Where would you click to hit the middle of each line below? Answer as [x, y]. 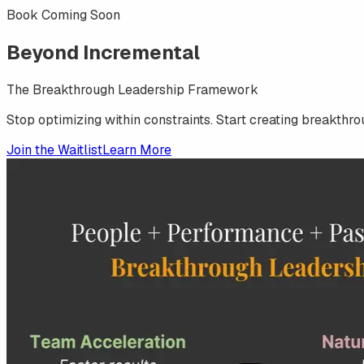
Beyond [45, 52]
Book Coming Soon [63, 15]
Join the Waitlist [54, 149]
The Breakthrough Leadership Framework [132, 89]
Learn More [137, 149]
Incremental [141, 52]
